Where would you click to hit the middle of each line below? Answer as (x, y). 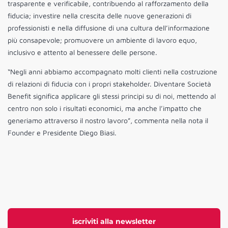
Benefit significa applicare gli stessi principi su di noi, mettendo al (112, 96)
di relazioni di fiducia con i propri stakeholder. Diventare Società (109, 84)
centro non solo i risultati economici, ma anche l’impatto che (105, 108)
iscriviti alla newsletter (114, 222)
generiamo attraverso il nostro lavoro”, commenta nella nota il (108, 121)
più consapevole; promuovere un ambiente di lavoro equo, (102, 40)
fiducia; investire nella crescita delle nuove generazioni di (99, 16)
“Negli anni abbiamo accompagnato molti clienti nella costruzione (112, 72)
